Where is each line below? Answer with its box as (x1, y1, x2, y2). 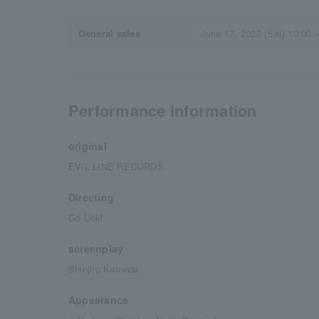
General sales (78, 26, 140, 40)
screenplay (68, 241, 124, 256)
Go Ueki (68, 211, 103, 224)
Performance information (68, 99, 257, 122)
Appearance (68, 293, 129, 307)
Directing (68, 190, 115, 204)
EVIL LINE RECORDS (68, 159, 164, 173)
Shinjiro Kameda (68, 262, 139, 276)
